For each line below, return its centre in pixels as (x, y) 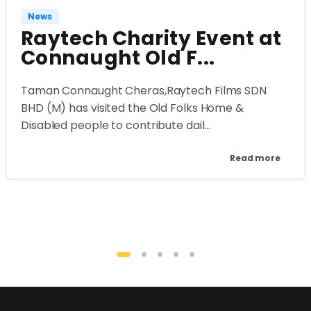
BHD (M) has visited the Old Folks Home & (132, 108)
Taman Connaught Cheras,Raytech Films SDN (144, 91)
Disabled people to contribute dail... (116, 126)
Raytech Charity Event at (151, 39)
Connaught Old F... (118, 58)
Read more (255, 158)
